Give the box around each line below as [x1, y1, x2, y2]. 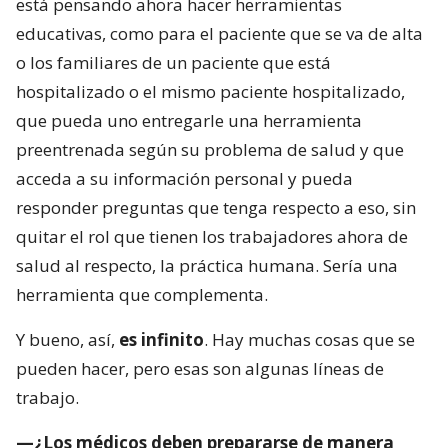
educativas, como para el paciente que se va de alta [16, 22, 423, 46]
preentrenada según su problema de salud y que [16, 138, 404, 162]
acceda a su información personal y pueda [16, 167, 353, 191]
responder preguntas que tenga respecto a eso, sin [16, 196, 416, 220]
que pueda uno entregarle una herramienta [16, 109, 362, 133]
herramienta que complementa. [16, 283, 268, 307]
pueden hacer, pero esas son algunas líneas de [16, 357, 384, 381]
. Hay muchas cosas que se [204, 328, 415, 352]
